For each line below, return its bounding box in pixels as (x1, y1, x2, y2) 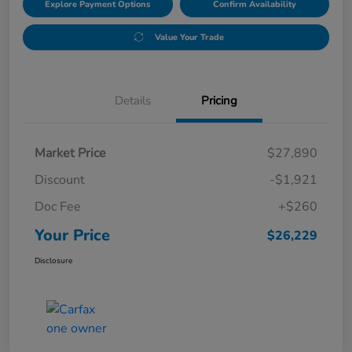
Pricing (201, 92, 237, 108)
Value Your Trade (154, 31, 224, 43)
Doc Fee (35, 197, 81, 215)
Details (115, 92, 151, 108)
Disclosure (35, 255, 72, 266)
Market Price (35, 144, 106, 162)
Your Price (35, 224, 110, 246)
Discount (35, 170, 85, 189)
